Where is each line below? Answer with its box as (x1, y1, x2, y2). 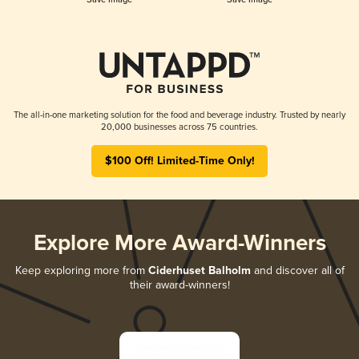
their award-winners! (129, 277, 230, 292)
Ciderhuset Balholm (147, 263, 251, 278)
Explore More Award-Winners (33, 229, 326, 258)
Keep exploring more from (14, 263, 148, 277)
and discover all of (250, 263, 345, 277)
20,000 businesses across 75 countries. (101, 121, 258, 132)
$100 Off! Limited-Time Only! (104, 153, 255, 168)
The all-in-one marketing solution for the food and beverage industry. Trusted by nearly (14, 109, 345, 120)
